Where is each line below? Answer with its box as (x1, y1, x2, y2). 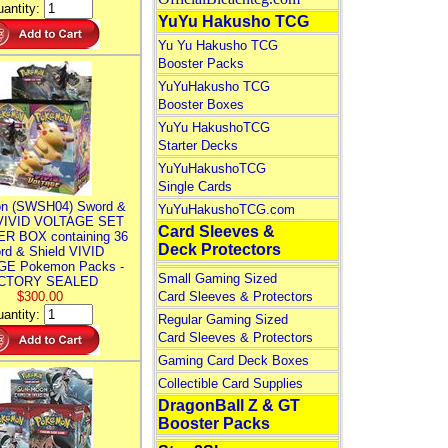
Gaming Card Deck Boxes (157, 353, 309, 368)
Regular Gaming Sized (157, 312, 288, 327)
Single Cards (157, 179, 232, 194)
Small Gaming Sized (157, 271, 277, 286)
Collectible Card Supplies (157, 376, 303, 391)
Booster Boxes (157, 97, 244, 112)
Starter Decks (157, 138, 238, 153)
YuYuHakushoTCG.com (157, 202, 295, 217)
